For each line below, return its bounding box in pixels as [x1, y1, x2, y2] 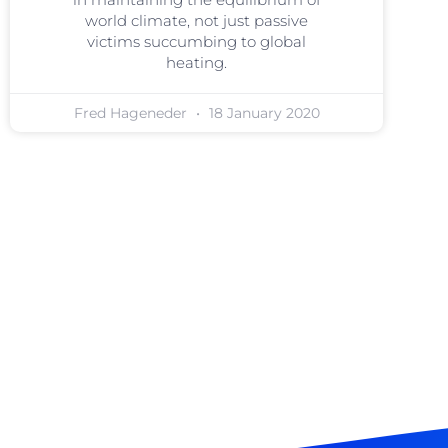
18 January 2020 [204, 103, 320, 122]
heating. [166, 52, 228, 72]
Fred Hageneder [73, 103, 191, 122]
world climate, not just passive [85, 10, 309, 30]
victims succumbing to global [87, 31, 307, 51]
